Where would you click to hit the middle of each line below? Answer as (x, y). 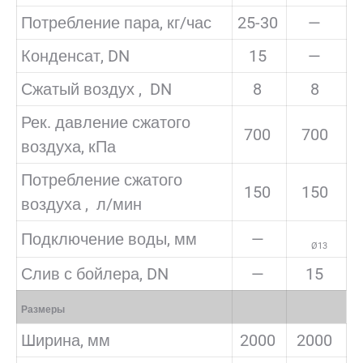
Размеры (43, 310)
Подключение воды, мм (109, 239)
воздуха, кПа (68, 147)
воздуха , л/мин (81, 204)
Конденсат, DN (75, 56)
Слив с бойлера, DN (95, 274)
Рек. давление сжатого (106, 122)
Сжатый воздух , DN (96, 89)
